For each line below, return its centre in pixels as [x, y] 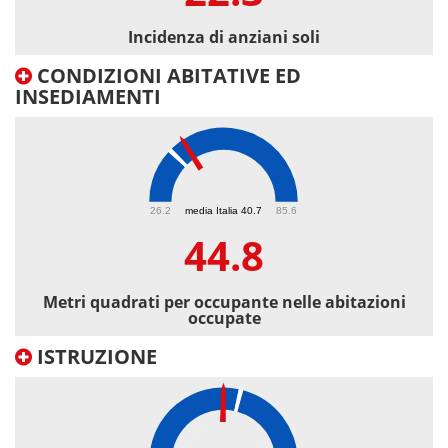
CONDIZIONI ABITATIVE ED [166, 76]
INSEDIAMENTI [88, 97]
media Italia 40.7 [223, 210]
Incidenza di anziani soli [224, 37]
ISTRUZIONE [94, 357]
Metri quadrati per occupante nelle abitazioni [224, 302]
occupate [224, 318]
